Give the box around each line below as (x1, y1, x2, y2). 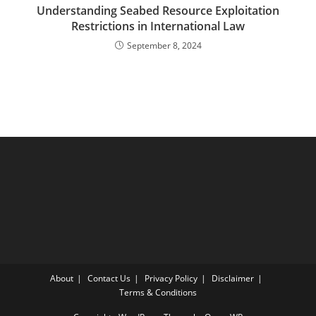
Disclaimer (212, 272, 254, 284)
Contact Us (87, 272, 130, 284)
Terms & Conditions (119, 286, 197, 298)
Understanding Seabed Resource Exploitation (37, 3, 279, 18)
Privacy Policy (145, 272, 197, 284)
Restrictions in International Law (71, 18, 245, 34)
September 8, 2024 (126, 39, 202, 51)
